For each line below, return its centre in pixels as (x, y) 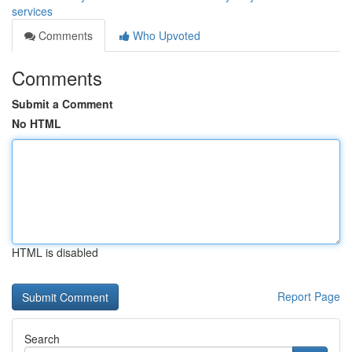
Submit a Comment (62, 104)
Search (42, 339)
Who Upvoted (165, 35)
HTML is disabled (55, 252)
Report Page (309, 296)
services (32, 11)
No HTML (37, 123)
